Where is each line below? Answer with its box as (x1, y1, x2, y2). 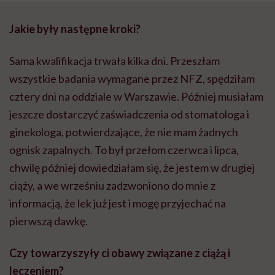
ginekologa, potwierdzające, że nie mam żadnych (9, 125, 238, 139)
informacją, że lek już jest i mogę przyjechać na (9, 196, 226, 211)
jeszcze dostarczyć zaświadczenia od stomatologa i (9, 107, 249, 122)
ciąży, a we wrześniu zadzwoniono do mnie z (9, 179, 215, 193)
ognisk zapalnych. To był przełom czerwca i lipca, (9, 143, 239, 157)
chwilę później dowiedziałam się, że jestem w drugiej (9, 161, 255, 175)
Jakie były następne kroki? (9, 22, 141, 36)
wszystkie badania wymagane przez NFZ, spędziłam (9, 72, 255, 86)
